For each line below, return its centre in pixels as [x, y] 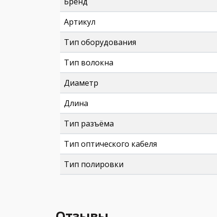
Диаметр [81, 83]
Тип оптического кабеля [110, 144]
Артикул [80, 22]
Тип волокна [89, 62]
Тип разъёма [89, 124]
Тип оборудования [100, 42]
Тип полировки [94, 164]
